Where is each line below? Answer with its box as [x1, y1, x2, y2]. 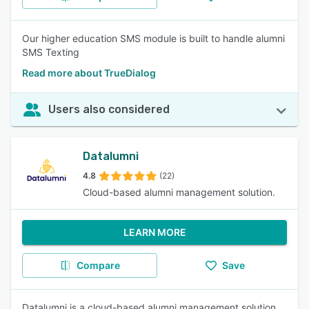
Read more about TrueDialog [22, 67, 156, 79]
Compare [76, 259, 120, 271]
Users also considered [48, 103, 170, 116]
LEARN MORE [123, 226, 186, 238]
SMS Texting [22, 46, 79, 58]
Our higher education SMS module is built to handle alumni [22, 32, 285, 44]
